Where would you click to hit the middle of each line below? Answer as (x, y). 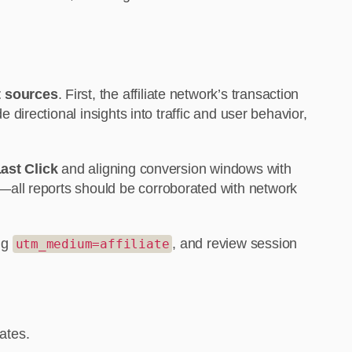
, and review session (235, 244)
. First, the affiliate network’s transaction (178, 95)
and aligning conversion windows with (174, 169)
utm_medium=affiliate (92, 244)
